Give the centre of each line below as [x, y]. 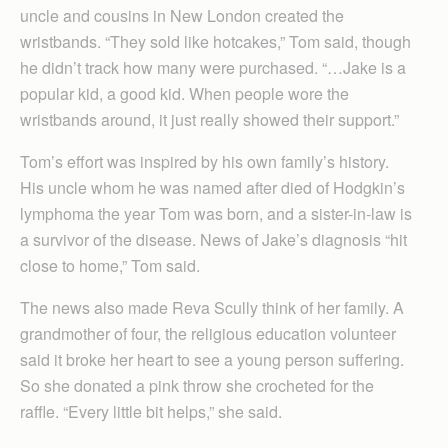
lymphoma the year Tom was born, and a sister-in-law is [216, 214]
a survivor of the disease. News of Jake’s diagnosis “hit [213, 240]
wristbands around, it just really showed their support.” [209, 120]
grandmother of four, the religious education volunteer [208, 334]
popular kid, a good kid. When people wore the [184, 94]
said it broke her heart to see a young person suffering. [212, 360]
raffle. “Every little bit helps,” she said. [151, 412]
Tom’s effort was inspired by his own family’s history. [204, 162]
